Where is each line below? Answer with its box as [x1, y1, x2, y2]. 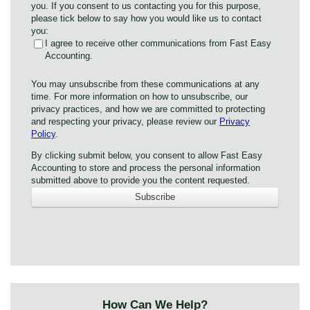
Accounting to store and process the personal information [31, 162, 260, 173]
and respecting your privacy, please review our [31, 116, 219, 127]
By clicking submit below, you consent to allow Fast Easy [31, 149, 262, 161]
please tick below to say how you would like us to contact [31, 13, 262, 24]
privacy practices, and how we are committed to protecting [31, 103, 265, 114]
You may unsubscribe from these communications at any [31, 78, 259, 89]
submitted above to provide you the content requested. [31, 174, 250, 185]
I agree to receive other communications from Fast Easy [45, 38, 271, 49]
